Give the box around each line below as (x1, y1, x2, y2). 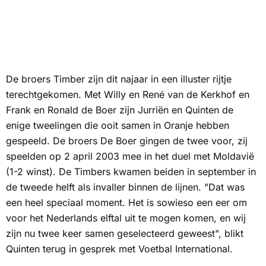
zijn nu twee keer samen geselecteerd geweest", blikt (6, 227, 243, 239)
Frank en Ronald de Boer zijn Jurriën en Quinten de (6, 103, 233, 116)
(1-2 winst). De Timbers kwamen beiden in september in (6, 165, 256, 178)
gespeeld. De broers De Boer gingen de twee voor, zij (6, 134, 248, 147)
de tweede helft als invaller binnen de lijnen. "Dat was (6, 180, 245, 193)
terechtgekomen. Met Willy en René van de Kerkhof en (6, 88, 249, 100)
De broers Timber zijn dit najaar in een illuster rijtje (6, 72, 232, 85)
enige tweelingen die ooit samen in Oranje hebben (6, 119, 229, 131)
